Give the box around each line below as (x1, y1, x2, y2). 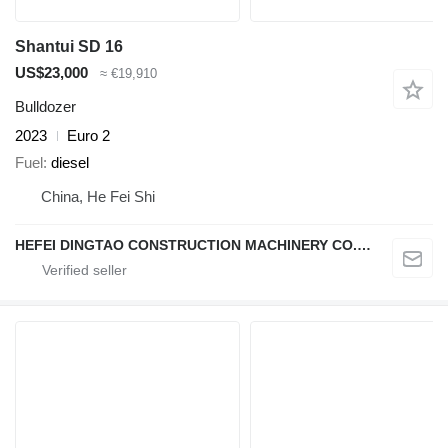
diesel (51, 153, 89, 171)
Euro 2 (67, 127, 110, 145)
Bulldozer (15, 98, 76, 116)
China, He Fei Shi (41, 187, 155, 205)
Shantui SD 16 (15, 37, 123, 55)
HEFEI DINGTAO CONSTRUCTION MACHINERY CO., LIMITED (357, 236, 371, 253)
